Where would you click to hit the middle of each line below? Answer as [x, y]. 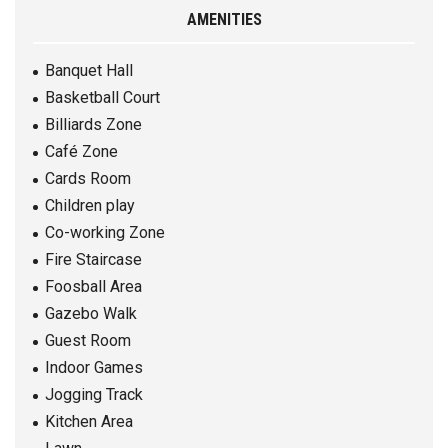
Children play [90, 206]
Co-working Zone [105, 233]
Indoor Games [94, 368]
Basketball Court [102, 98]
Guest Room [88, 341]
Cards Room [88, 179]
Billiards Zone [93, 125]
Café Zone [81, 152]
